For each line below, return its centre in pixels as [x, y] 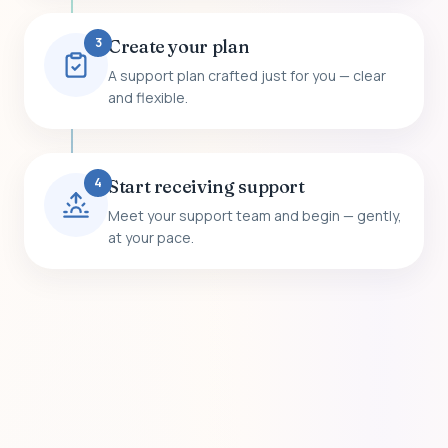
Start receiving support [206, 186]
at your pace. [151, 237]
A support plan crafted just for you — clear [247, 75]
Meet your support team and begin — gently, [255, 215]
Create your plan [179, 46]
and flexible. [148, 97]
